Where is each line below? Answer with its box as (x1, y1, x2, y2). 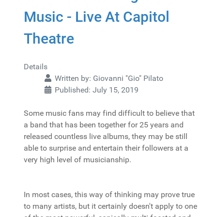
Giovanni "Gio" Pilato (93, 74, 163, 83)
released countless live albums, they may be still (24, 132, 187, 141)
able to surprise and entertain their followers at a (24, 143, 188, 153)
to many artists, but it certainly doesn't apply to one (24, 201, 197, 211)
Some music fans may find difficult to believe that (24, 108, 195, 118)
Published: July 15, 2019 (55, 85, 139, 94)
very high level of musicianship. (24, 155, 131, 164)
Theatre (24, 30, 74, 47)
